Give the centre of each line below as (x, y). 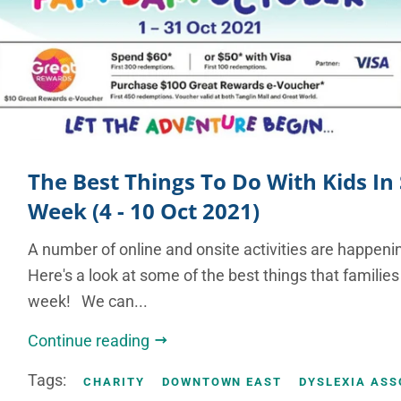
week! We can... (88, 302)
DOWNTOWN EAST (222, 382)
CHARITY (114, 382)
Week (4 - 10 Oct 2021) (144, 211)
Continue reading (91, 341)
